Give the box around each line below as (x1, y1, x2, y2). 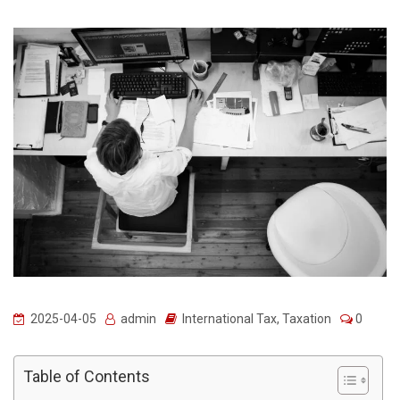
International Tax (182, 311, 277, 326)
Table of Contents (23, 366, 150, 386)
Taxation (282, 311, 331, 326)
